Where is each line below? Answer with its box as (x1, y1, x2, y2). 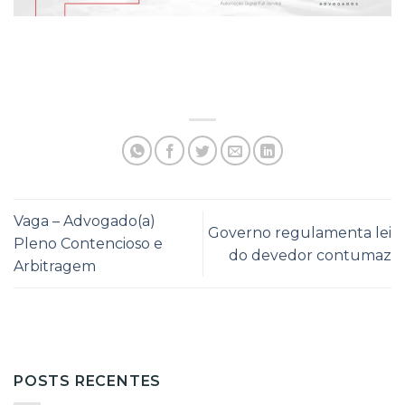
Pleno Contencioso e (14, 235, 163, 253)
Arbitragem (14, 258, 96, 276)
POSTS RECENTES (14, 372, 162, 391)
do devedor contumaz (229, 246, 391, 264)
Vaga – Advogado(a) (14, 212, 155, 231)
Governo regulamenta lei (208, 223, 391, 241)
